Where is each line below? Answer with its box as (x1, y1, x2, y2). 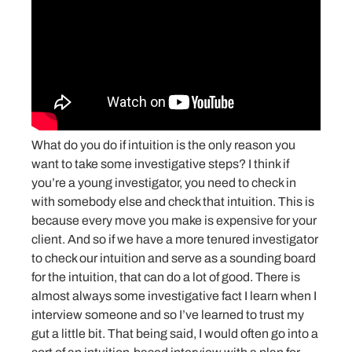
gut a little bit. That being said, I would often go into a (31, 327, 318, 341)
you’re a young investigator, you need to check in (31, 176, 296, 190)
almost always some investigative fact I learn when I (31, 289, 317, 303)
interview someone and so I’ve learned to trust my (31, 308, 304, 322)
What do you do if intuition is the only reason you (31, 138, 295, 152)
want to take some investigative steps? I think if (31, 157, 289, 171)
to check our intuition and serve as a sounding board (31, 251, 316, 266)
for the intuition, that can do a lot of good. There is (31, 270, 300, 284)
